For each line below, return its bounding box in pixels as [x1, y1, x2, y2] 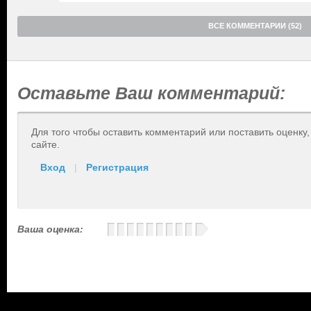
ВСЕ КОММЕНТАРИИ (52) [208, 22, 302, 30]
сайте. [31, 139, 60, 150]
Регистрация [86, 162, 149, 173]
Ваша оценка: [17, 224, 83, 235]
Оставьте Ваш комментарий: [17, 83, 285, 103]
